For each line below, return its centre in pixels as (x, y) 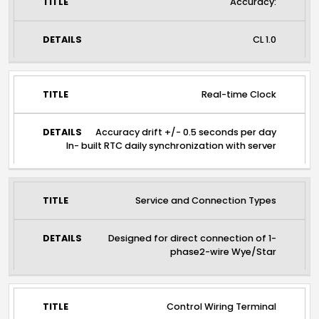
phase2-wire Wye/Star (224, 252)
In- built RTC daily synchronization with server (172, 146)
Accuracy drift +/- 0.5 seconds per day (186, 132)
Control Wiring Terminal (222, 307)
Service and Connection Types (206, 201)
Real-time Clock (239, 95)
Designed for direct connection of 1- (193, 239)
